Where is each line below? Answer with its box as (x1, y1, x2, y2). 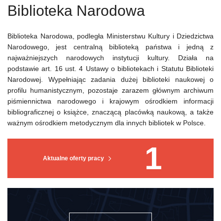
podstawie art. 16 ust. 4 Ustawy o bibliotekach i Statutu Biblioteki (7, 65, 214, 73)
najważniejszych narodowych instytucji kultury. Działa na (7, 54, 214, 62)
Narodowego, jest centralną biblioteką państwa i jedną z (7, 43, 214, 51)
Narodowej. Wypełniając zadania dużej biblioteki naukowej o (7, 75, 214, 83)
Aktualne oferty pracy (43, 155, 104, 162)
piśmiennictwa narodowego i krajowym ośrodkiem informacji (7, 97, 214, 105)
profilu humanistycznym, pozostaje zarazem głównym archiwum (7, 86, 214, 94)
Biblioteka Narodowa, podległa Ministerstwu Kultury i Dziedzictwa (7, 32, 214, 40)
